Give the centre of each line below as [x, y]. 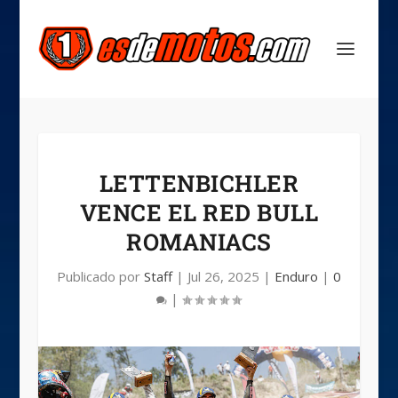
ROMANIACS [199, 242]
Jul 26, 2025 [223, 276]
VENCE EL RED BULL [199, 212]
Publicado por [100, 276]
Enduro [296, 276]
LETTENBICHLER [199, 183]
